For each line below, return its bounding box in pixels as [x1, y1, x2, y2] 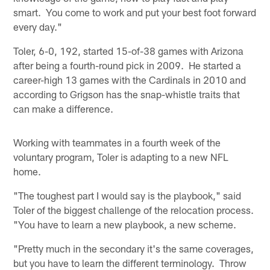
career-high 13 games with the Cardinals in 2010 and [13, 74, 246, 86]
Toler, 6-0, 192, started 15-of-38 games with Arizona [13, 45, 244, 57]
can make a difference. [13, 102, 114, 115]
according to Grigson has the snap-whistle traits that [13, 88, 240, 101]
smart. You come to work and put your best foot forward [13, 6, 257, 19]
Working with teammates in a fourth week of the [13, 136, 221, 149]
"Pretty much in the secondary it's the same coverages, [13, 242, 254, 255]
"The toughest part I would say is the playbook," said [13, 189, 242, 202]
